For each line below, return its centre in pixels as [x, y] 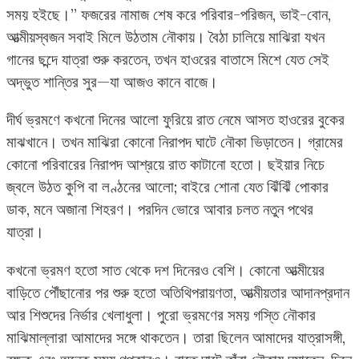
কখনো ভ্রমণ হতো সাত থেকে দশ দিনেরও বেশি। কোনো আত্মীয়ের [165, 270]
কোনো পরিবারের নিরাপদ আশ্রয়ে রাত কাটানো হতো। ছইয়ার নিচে [165, 165]
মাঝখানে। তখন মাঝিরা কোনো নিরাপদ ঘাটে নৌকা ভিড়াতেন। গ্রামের [175, 142]
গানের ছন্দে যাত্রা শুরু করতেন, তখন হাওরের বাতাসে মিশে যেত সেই [168, 60]
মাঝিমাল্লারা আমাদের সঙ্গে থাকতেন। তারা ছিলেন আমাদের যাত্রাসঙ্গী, [176, 337]
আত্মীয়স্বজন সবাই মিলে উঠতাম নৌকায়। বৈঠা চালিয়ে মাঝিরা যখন [165, 37]
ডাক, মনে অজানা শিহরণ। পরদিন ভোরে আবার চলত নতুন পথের [160, 210]
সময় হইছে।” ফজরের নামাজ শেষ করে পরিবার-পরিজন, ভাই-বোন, [169, 15]
